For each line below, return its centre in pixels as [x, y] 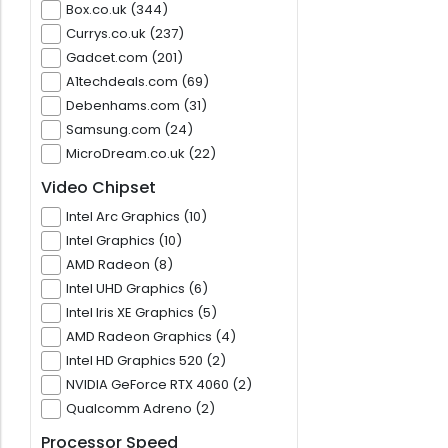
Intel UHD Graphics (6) [137, 289]
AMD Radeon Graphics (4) [151, 337]
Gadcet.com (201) [124, 58]
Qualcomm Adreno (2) [140, 409]
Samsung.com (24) [129, 130]
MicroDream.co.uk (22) [141, 154]
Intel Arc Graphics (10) [136, 217]
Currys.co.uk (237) [125, 34]
